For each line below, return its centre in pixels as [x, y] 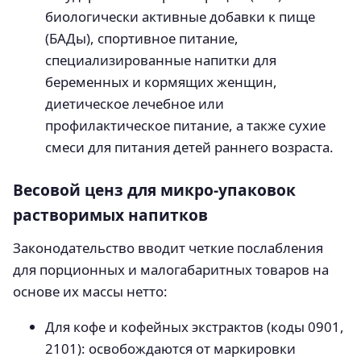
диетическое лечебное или [135, 103]
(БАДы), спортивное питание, [142, 38]
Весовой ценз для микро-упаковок [154, 189]
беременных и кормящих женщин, [161, 81]
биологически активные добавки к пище [180, 16]
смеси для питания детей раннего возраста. [189, 147]
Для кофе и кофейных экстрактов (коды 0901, [195, 326]
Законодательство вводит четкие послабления [168, 247]
